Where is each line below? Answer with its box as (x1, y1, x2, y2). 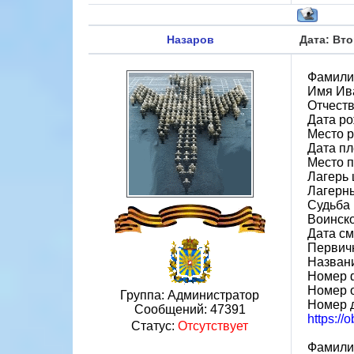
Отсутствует (178, 319, 248, 333)
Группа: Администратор (120, 288, 259, 302)
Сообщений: (134, 303, 210, 316)
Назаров (166, 33, 214, 46)
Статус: (131, 319, 178, 333)
